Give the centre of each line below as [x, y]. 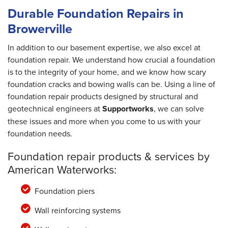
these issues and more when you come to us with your [104, 121]
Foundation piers [64, 191]
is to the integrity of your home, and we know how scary [107, 72]
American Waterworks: [62, 169]
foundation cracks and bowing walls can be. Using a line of [111, 84]
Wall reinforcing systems [77, 210]
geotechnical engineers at [55, 109]
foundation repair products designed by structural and [103, 96]
